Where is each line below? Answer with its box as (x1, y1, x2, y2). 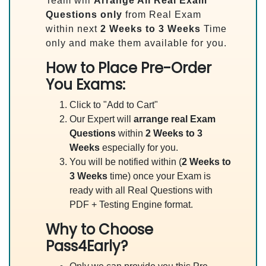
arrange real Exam (134, 114, 216, 124)
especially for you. (100, 142, 178, 153)
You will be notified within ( (69, 157, 182, 167)
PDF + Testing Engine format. (69, 199, 193, 210)
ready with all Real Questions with (69, 185, 213, 195)
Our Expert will (69, 114, 134, 124)
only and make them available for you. (46, 38, 227, 48)
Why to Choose (46, 220, 153, 239)
